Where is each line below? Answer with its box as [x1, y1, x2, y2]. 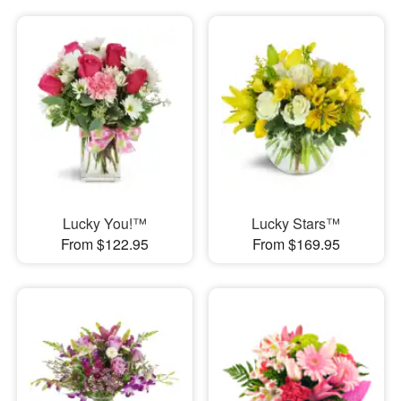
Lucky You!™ [62, 212, 147, 234]
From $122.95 [60, 233, 149, 254]
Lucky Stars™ [252, 212, 341, 234]
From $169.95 [252, 233, 340, 254]
